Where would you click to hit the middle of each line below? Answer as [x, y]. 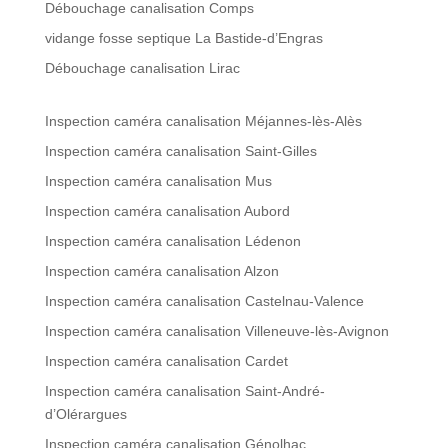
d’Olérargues [85, 414]
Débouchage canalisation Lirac [142, 68]
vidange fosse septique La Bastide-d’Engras [183, 38]
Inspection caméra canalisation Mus [158, 181]
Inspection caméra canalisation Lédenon [172, 241]
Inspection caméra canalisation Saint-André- [184, 391]
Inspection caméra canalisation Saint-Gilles [180, 151]
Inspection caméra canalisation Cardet [166, 361]
